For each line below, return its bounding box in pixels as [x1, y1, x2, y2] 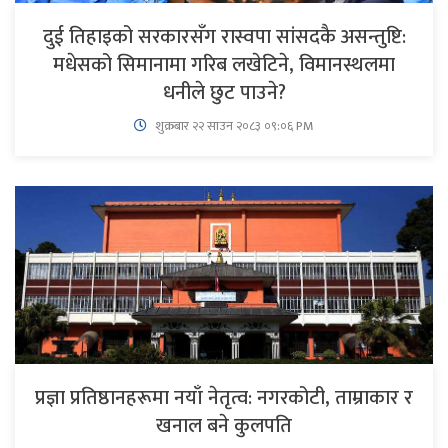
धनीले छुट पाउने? [162, 75, 286, 110]
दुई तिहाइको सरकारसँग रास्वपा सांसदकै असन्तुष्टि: [42, 19, 406, 54]
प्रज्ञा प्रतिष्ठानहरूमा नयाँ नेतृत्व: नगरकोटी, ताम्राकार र [35, 381, 413, 416]
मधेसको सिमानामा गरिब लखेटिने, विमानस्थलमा [53, 47, 395, 82]
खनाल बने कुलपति [156, 409, 292, 444]
